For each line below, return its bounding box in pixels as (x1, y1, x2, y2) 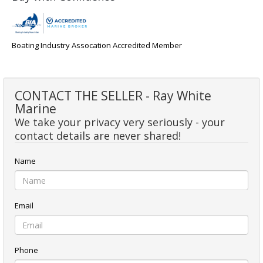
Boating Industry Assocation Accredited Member (12, 40, 182, 51)
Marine (15, 100, 56, 117)
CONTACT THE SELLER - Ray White (15, 87, 211, 104)
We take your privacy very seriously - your (15, 115, 225, 130)
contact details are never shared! (15, 129, 181, 143)
